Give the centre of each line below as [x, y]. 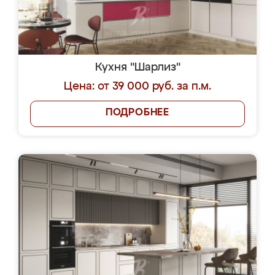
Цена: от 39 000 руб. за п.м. [137, 87]
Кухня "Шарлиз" [137, 68]
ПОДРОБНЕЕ [137, 113]
